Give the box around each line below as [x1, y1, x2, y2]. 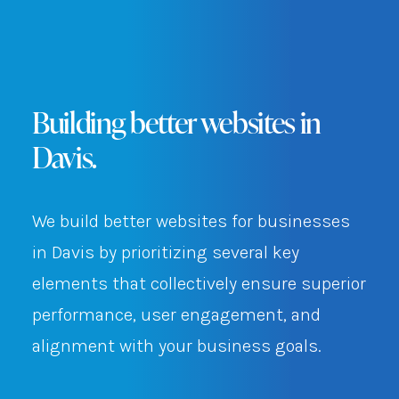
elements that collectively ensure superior [32, 273, 366, 294]
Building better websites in [32, 102, 321, 142]
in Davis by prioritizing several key [32, 242, 299, 263]
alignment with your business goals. [32, 336, 322, 356]
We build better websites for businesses [32, 211, 350, 232]
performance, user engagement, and [32, 305, 321, 325]
